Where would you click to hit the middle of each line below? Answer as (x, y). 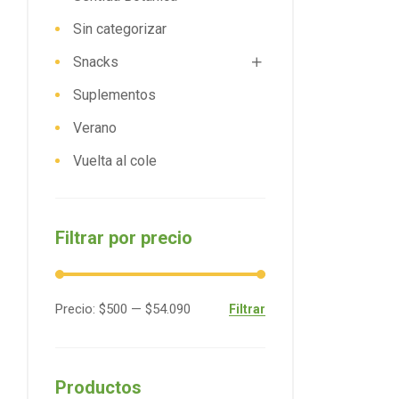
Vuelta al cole (115, 160)
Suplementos (114, 94)
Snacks (96, 61)
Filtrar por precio (124, 237)
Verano (95, 127)
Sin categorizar (120, 28)
